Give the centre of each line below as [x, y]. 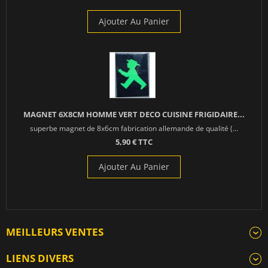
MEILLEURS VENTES [55, 232]
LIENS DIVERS [40, 258]
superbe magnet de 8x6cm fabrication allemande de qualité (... [134, 128]
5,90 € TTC [134, 142]
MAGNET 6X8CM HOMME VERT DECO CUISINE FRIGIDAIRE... [134, 115]
